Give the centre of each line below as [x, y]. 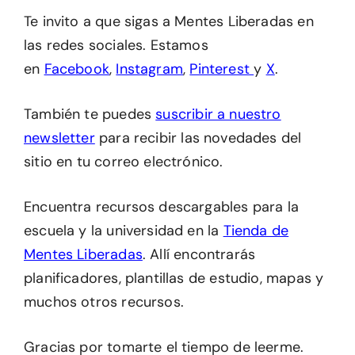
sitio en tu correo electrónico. [124, 161]
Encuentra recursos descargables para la [162, 206]
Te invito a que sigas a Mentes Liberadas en [169, 21]
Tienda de [256, 230]
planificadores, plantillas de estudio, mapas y [174, 278]
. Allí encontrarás [199, 254]
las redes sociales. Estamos [116, 45]
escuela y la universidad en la [124, 230]
